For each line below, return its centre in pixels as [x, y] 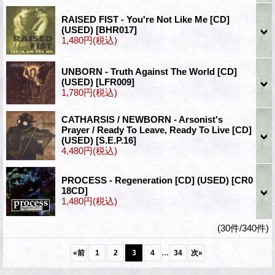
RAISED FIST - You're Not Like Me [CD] [145, 19]
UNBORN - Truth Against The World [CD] [149, 71]
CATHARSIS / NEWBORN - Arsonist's [142, 119]
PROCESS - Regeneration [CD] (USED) [146, 180]
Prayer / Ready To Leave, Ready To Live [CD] [157, 130]
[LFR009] [115, 82]
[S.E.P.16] [116, 140]
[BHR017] [116, 29]
